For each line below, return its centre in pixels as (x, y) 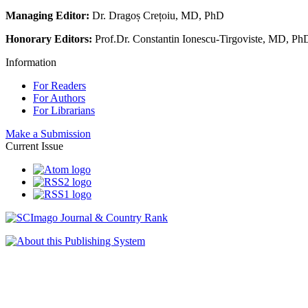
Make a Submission (48, 133)
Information (31, 62)
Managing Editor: (47, 15)
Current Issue (34, 146)
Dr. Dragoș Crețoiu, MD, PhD (157, 15)
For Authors (59, 98)
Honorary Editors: (49, 38)
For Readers (59, 85)
